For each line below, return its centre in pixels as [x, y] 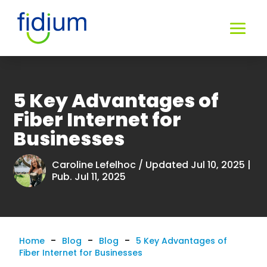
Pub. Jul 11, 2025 [89, 176]
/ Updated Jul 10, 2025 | [195, 164]
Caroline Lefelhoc [94, 164]
